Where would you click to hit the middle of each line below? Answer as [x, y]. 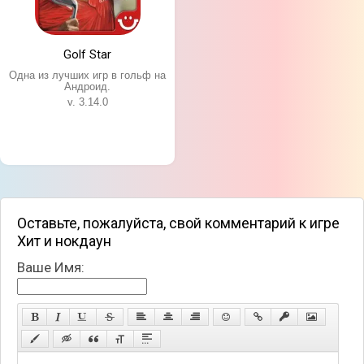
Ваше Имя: [51, 267]
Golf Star [88, 54]
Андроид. [88, 86]
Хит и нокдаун [64, 240]
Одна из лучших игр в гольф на [88, 75]
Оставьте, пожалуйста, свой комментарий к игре [178, 223]
